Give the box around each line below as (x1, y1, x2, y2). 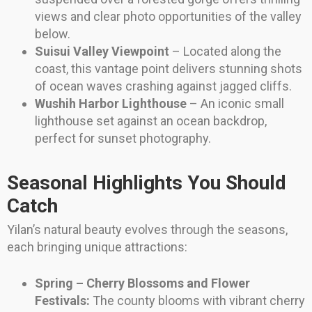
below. (35, 26, 70, 42)
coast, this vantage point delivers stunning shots (35, 61, 302, 77)
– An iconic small (187, 96, 284, 111)
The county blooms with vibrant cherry (90, 293, 305, 309)
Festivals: (35, 293, 90, 309)
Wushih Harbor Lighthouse (35, 96, 187, 111)
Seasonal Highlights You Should (7, 171, 286, 195)
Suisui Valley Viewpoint (35, 44, 169, 59)
